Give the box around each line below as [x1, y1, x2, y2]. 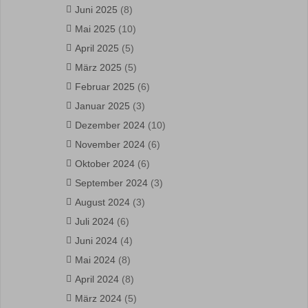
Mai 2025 [75, 23, 115, 34]
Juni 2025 [75, 4, 118, 15]
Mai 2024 [75, 254, 115, 265]
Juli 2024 [75, 216, 114, 227]
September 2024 [75, 177, 148, 188]
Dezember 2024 [75, 120, 145, 131]
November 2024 [75, 139, 145, 150]
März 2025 [75, 62, 122, 73]
